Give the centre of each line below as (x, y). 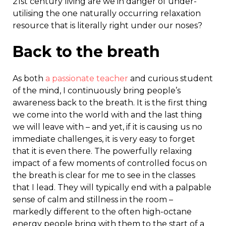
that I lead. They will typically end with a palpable (112, 188)
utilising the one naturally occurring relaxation (107, 13)
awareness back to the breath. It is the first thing (110, 103)
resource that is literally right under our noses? (107, 25)
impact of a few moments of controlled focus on (110, 163)
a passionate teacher (87, 79)
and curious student (171, 79)
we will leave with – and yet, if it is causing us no (107, 127)
